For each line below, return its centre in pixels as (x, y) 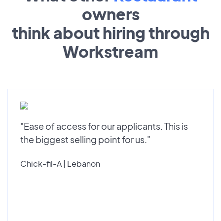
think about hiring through (110, 32)
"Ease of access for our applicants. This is (104, 126)
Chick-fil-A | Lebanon (60, 163)
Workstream (110, 51)
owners (110, 14)
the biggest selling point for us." (85, 139)
